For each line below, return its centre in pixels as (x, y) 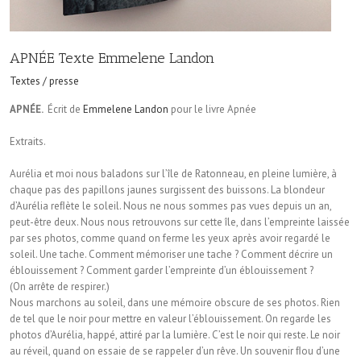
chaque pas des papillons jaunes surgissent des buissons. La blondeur (167, 190)
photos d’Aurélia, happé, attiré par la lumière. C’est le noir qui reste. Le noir (175, 335)
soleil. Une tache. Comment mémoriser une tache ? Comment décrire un (171, 255)
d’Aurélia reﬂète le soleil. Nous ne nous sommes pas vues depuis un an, (170, 206)
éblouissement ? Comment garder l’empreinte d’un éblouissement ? (162, 271)
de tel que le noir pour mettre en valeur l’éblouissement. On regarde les (170, 319)
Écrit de (64, 110)
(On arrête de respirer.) (60, 287)
